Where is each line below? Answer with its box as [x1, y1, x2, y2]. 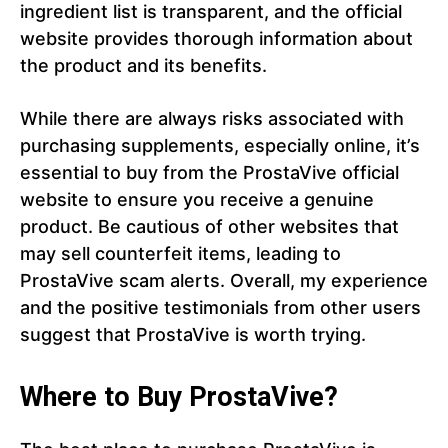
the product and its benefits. [20, 55, 267, 77]
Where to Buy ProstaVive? [20, 381, 338, 414]
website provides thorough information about [20, 28, 413, 50]
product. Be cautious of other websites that [20, 216, 399, 238]
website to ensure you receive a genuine [20, 189, 374, 211]
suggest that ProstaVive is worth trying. [20, 324, 366, 346]
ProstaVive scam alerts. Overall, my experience [20, 270, 428, 292]
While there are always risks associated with [20, 108, 404, 130]
